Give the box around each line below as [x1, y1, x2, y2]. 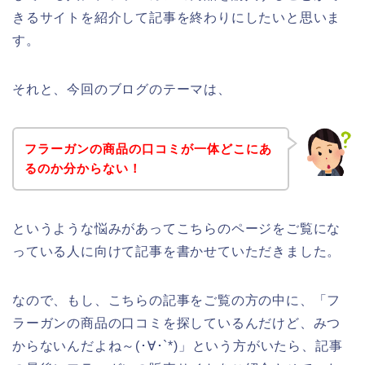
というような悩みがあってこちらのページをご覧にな [12, 221, 341, 235]
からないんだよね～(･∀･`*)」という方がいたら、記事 [12, 338, 343, 353]
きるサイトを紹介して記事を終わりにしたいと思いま [12, 11, 341, 25]
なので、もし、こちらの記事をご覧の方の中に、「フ [12, 292, 341, 307]
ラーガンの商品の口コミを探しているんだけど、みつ [12, 315, 341, 330]
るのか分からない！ [24, 161, 142, 175]
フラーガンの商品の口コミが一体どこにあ [24, 141, 272, 156]
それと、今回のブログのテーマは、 [12, 82, 231, 97]
